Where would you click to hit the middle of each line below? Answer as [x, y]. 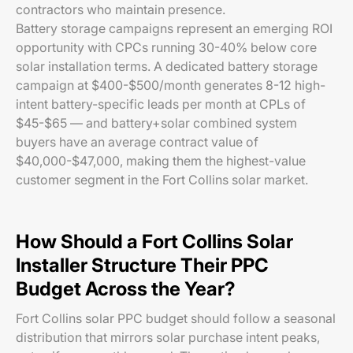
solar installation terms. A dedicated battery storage [167, 66]
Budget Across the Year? [126, 289]
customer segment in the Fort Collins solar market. [162, 180]
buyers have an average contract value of [137, 142]
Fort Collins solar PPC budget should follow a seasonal [176, 318]
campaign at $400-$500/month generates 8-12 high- [171, 85]
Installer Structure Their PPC [142, 265]
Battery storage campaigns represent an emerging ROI [174, 28]
